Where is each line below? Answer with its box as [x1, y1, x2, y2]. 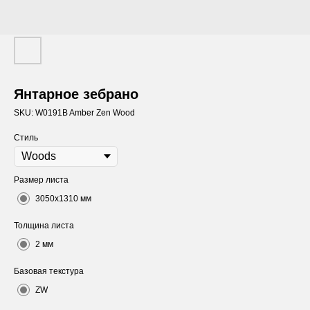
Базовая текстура [14, 266, 84, 276]
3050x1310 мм [35, 194, 91, 203]
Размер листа [14, 175, 69, 185]
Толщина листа [14, 221, 74, 230]
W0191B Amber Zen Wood [35, 108, 135, 118]
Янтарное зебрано [14, 86, 138, 102]
